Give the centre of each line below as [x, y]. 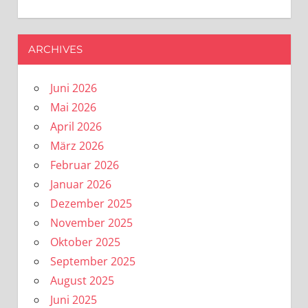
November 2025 [91, 222]
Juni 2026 [73, 88]
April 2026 [76, 126]
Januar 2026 [80, 184]
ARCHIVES [55, 49]
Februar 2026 [84, 165]
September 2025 [92, 261]
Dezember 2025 [91, 203]
